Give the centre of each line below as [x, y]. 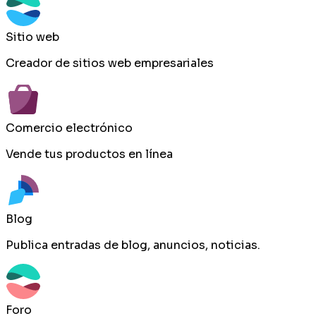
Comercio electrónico [69, 128]
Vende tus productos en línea [89, 154]
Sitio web [32, 37]
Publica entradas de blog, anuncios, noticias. [133, 245]
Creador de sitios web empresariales [110, 63]
